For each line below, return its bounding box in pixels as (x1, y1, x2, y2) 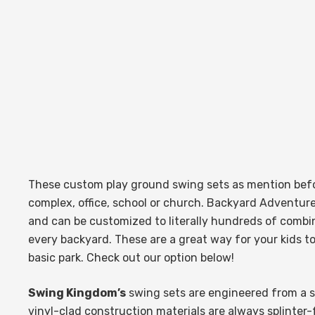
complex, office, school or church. (28, 195, 207, 210)
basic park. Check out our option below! (28, 250, 234, 264)
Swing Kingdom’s (28, 285, 126, 300)
